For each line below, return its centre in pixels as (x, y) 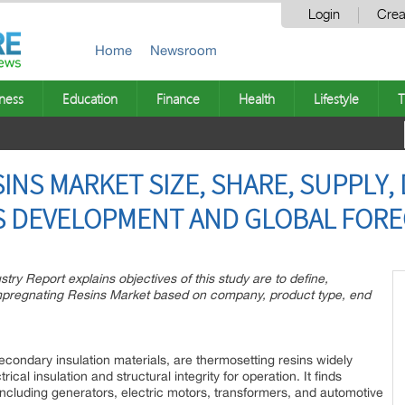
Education (90, 99)
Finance (178, 99)
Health (257, 99)
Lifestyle (336, 99)
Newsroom (184, 50)
